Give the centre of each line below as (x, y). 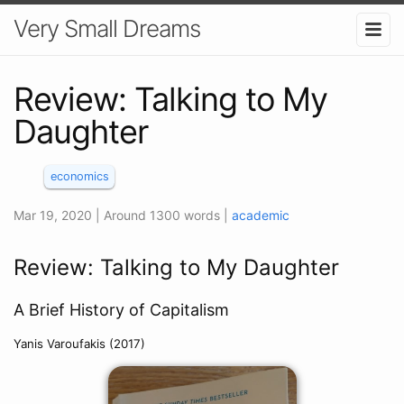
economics (79, 177)
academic (261, 215)
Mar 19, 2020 (55, 215)
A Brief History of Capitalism (121, 309)
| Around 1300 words (160, 215)
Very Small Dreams (107, 28)
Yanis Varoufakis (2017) (79, 343)
